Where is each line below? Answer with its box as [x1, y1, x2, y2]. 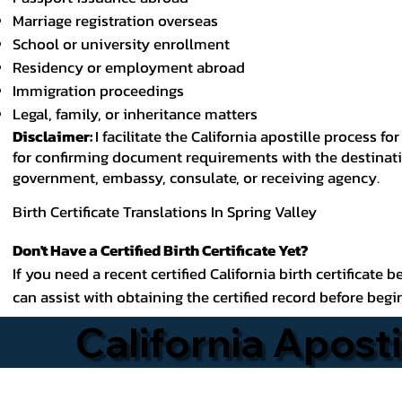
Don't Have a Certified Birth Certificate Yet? [12, 239, 309, 262]
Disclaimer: [13, 126, 96, 149]
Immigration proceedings [13, 80, 185, 103]
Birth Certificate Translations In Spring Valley [12, 200, 317, 223]
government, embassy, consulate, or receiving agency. [13, 167, 380, 190]
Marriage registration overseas [13, 10, 219, 33]
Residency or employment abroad [13, 57, 246, 80]
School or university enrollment [13, 33, 231, 57]
